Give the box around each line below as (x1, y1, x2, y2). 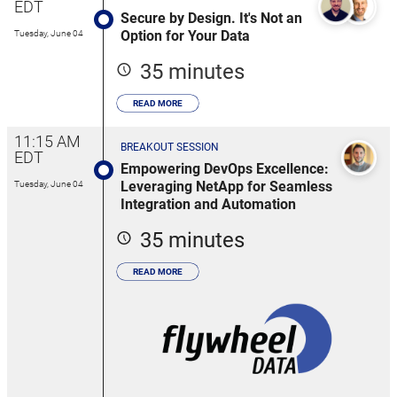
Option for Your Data (121, 27, 250, 45)
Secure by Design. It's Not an (121, 10, 302, 27)
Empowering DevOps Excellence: (121, 160, 329, 178)
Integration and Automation (121, 196, 296, 214)
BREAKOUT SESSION (121, 141, 219, 154)
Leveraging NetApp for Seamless (121, 178, 332, 196)
